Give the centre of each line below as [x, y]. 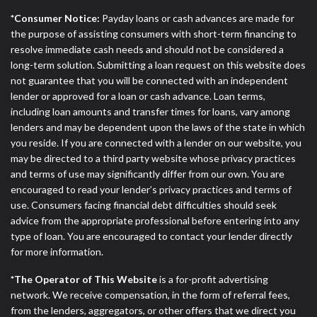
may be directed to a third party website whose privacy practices [153, 158]
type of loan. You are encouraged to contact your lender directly [151, 236]
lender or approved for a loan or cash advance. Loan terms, [138, 96]
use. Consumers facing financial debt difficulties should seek [144, 205]
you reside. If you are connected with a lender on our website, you [156, 143]
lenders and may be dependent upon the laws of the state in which [158, 127]
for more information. [57, 252]
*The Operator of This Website [84, 279]
